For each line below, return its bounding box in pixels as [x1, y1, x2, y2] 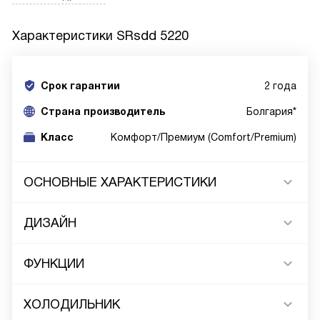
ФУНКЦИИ [24, 256, 84, 271]
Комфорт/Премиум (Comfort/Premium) [111, 131, 296, 143]
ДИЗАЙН [24, 216, 76, 230]
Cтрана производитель [41, 106, 165, 117]
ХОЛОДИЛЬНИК [24, 297, 120, 311]
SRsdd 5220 [116, 29, 189, 43]
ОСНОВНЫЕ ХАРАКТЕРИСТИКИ [24, 175, 216, 189]
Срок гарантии [41, 80, 120, 91]
